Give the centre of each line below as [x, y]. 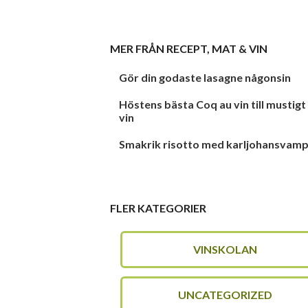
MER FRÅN [138, 48]
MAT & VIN [240, 48]
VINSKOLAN [225, 249]
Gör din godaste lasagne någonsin [205, 77]
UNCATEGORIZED [225, 295]
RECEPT [187, 48]
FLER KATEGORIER [158, 208]
